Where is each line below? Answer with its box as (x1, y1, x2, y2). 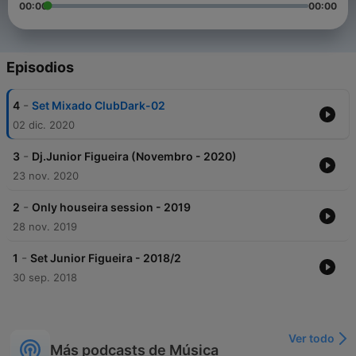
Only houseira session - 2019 (32, 200, 191, 215)
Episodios (6, 59, 74, 76)
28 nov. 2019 (13, 220, 77, 234)
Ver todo (288, 331, 335, 346)
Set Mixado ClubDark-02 (32, 99, 165, 113)
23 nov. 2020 (13, 169, 79, 183)
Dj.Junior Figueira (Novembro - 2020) (32, 149, 237, 164)
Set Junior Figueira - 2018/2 (30, 251, 181, 265)
